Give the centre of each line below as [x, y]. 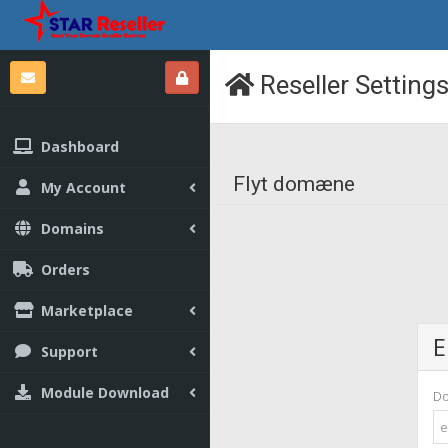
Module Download [105, 392]
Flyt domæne [293, 184]
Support [69, 351]
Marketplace [87, 310]
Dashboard [80, 146]
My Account [83, 187]
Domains [72, 228]
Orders [65, 269]
